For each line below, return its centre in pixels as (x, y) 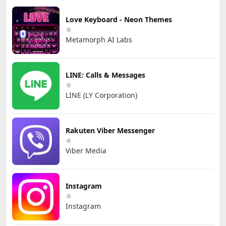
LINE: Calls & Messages (105, 75)
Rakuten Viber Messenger (110, 131)
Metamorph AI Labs (99, 40)
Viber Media (86, 151)
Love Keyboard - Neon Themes (119, 20)
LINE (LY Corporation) (101, 95)
